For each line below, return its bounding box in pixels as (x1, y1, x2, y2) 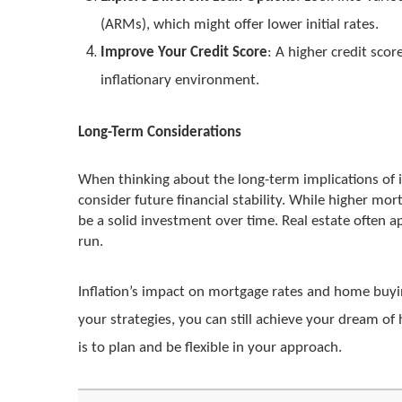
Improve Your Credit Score (100, 45, 267, 60)
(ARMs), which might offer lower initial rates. (100, 17, 379, 32)
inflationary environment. (100, 73, 259, 88)
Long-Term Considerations (78, 125, 241, 140)
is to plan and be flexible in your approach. (78, 340, 342, 355)
